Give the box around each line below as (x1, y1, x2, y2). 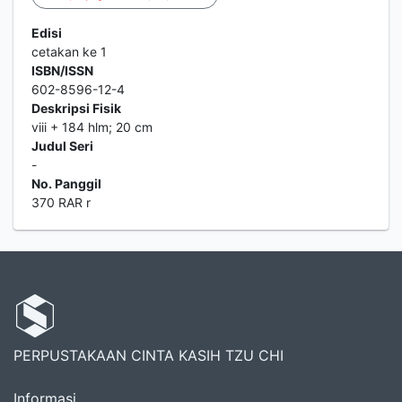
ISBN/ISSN (31, 63, 93, 78)
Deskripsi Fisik (31, 100, 121, 116)
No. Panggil (31, 176, 101, 191)
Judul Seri (31, 138, 93, 153)
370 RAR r (31, 195, 91, 210)
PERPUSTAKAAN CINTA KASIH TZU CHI (13, 346, 284, 364)
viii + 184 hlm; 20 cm (31, 119, 153, 135)
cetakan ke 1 (31, 44, 107, 59)
